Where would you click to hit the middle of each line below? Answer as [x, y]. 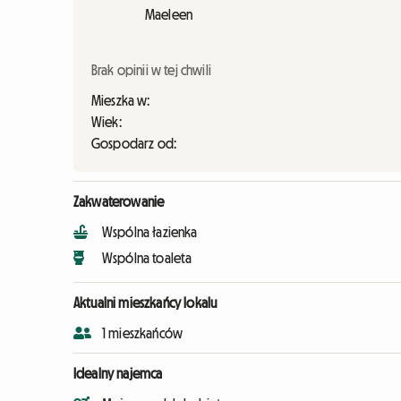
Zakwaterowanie [119, 201]
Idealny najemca [118, 373]
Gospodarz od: [134, 143]
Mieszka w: [121, 100]
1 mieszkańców [143, 333]
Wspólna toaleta [147, 258]
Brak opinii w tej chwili [151, 70]
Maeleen [169, 14]
